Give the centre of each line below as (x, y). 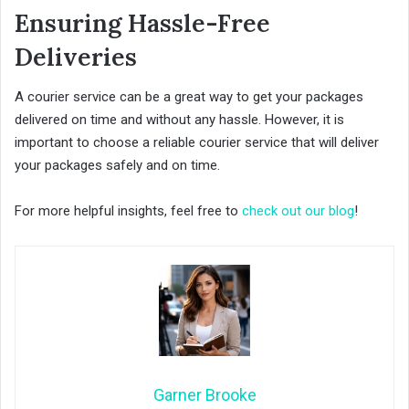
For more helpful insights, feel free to (128, 211)
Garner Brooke (204, 395)
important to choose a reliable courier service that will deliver (197, 143)
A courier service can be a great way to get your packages (189, 97)
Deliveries (76, 56)
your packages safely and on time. (117, 166)
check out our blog (298, 211)
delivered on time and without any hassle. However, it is (179, 120)
